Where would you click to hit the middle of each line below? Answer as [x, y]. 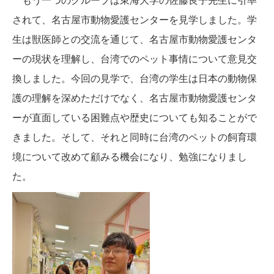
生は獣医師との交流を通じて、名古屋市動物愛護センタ [135, 39]
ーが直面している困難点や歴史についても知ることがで [135, 118]
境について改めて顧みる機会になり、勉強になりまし [130, 157]
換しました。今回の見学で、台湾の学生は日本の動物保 [135, 79]
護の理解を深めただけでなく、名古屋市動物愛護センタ [135, 98]
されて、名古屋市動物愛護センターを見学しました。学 [135, 20]
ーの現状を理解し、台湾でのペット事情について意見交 [135, 59]
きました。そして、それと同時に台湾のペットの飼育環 [135, 137]
